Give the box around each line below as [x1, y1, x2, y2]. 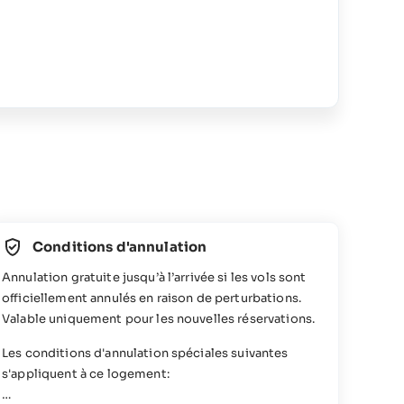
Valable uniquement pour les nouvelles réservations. [2, 310, 316, 326]
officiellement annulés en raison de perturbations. [2, 289, 301, 306]
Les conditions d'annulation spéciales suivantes [2, 344, 289, 361]
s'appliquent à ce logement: [2, 365, 170, 381]
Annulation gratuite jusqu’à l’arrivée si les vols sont [2, 269, 307, 285]
